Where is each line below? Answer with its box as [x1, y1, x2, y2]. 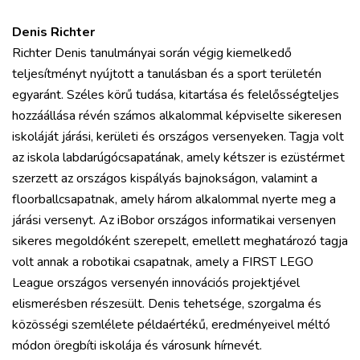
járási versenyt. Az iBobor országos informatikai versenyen [12, 211, 336, 229]
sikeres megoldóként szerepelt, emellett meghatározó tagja [12, 232, 348, 250]
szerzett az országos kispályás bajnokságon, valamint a [12, 170, 317, 187]
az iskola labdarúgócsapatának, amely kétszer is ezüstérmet [12, 149, 345, 166]
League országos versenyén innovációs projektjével [12, 274, 300, 292]
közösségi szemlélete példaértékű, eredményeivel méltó [12, 316, 330, 333]
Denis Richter [12, 23, 95, 41]
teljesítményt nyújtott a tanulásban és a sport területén [12, 65, 321, 83]
